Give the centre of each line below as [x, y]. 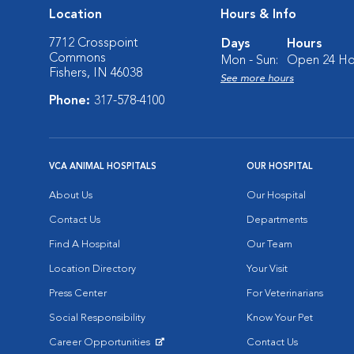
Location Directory [92, 269]
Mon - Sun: [250, 61]
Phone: [72, 101]
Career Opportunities [101, 343]
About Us [71, 196]
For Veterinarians [285, 294]
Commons [77, 58]
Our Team [269, 245]
